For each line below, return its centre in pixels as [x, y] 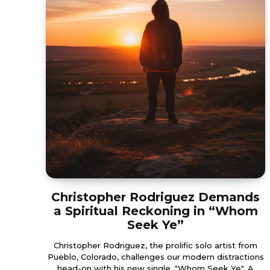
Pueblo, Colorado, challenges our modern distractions [155, 256]
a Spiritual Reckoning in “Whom [155, 211]
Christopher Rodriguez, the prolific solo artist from [155, 245]
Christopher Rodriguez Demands [155, 197]
